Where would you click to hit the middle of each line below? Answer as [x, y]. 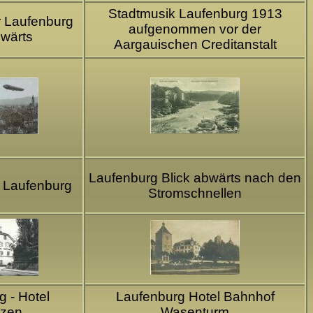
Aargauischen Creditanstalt [195, 44]
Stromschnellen [195, 193]
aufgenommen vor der [195, 29]
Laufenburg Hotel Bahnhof [195, 296]
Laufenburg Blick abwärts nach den [195, 177]
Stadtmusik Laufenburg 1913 [195, 13]
